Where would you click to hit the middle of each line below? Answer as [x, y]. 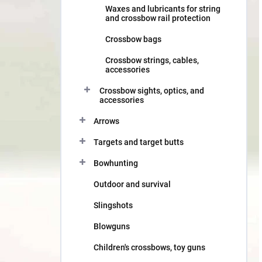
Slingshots [113, 205]
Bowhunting [116, 163]
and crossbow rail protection [158, 18]
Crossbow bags [133, 39]
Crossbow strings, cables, [152, 60]
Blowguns [112, 226]
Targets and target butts [139, 142]
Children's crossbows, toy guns [149, 247]
